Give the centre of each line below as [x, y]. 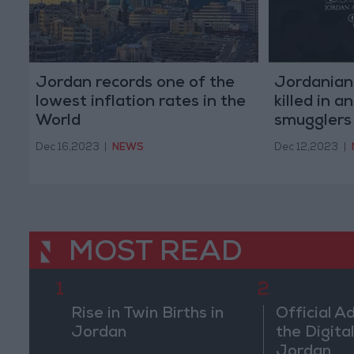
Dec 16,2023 [67, 148]
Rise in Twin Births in [147, 315]
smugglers [313, 122]
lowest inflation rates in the [140, 103]
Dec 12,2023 [306, 148]
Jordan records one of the [135, 84]
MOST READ [156, 255]
